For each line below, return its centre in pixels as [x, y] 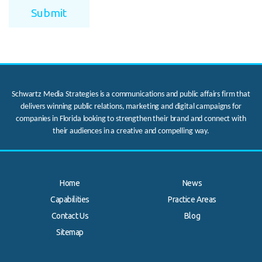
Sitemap [70, 232]
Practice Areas [192, 199]
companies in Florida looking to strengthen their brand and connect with [131, 119]
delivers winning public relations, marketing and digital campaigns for [131, 106]
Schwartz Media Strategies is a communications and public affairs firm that [131, 94]
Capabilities [70, 199]
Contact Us [70, 216]
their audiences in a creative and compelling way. [131, 131]
